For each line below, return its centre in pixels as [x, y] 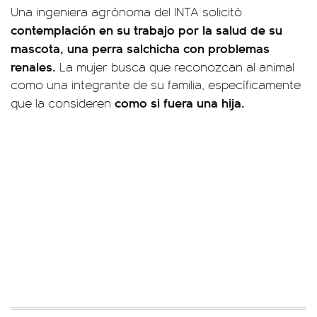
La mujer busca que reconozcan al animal [175, 67]
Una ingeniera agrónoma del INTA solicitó [126, 11]
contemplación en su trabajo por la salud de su [146, 29]
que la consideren [63, 103]
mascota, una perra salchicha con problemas [140, 48]
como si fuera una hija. [180, 102]
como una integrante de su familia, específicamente [156, 84]
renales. [33, 66]
